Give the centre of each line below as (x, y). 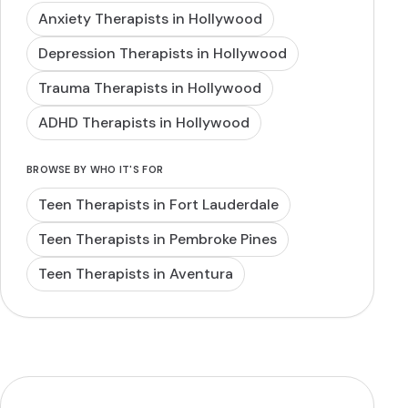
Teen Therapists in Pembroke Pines (158, 239)
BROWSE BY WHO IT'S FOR (95, 169)
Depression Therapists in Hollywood (163, 53)
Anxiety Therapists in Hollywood (150, 19)
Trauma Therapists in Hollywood (150, 88)
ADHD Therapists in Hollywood (144, 122)
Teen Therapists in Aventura (136, 274)
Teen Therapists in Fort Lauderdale (158, 204)
